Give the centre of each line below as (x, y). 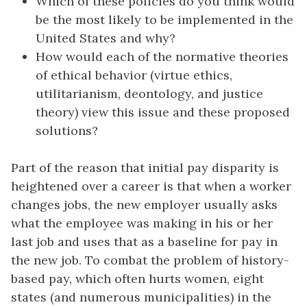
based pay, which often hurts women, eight (137, 278)
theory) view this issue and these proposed (163, 112)
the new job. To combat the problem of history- (150, 260)
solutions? (67, 130)
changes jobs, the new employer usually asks (144, 204)
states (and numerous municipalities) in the (141, 297)
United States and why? (106, 38)
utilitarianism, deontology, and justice (149, 93)
